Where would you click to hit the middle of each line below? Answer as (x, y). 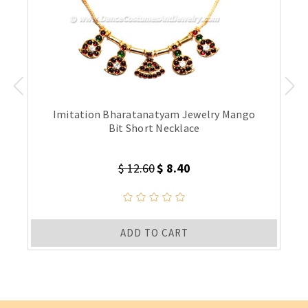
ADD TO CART (154, 232)
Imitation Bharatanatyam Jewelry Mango (154, 114)
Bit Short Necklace (154, 128)
